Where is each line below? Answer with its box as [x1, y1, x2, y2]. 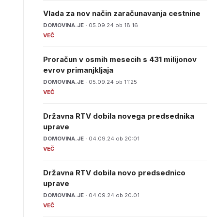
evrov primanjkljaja [43, 65, 113, 75]
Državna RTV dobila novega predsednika [43, 111, 194, 121]
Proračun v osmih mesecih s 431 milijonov [43, 55, 197, 64]
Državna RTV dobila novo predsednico [43, 168, 186, 177]
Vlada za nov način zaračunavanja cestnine [43, 9, 201, 18]
